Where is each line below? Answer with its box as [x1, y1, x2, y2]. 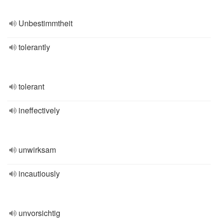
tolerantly [18, 41, 50, 53]
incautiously [18, 168, 60, 179]
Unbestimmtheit [18, 18, 73, 29]
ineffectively [18, 105, 60, 116]
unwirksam [18, 144, 56, 155]
